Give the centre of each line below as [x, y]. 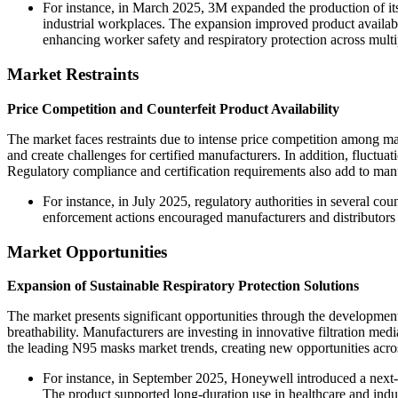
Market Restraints [73, 75]
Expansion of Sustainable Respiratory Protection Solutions [183, 286]
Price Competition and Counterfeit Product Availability [173, 108]
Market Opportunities [87, 251]
